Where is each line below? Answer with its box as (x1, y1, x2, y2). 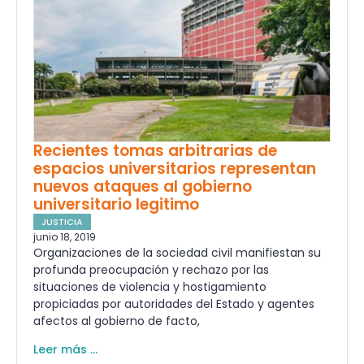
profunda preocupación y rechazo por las (33, 262, 269, 279)
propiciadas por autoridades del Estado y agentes (33, 296, 314, 313)
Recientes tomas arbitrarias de (33, 140, 277, 162)
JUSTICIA (41, 215, 83, 229)
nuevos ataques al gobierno (33, 175, 252, 198)
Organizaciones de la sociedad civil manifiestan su (33, 245, 321, 262)
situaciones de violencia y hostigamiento (33, 279, 266, 296)
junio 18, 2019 (33, 230, 96, 245)
